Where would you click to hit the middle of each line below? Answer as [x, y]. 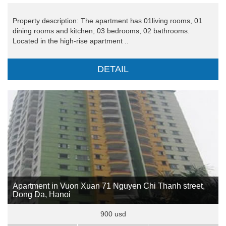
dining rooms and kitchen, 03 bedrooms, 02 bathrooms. [101, 31]
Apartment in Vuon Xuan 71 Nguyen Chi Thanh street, [109, 186]
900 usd [113, 214]
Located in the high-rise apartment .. [71, 41]
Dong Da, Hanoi [42, 195]
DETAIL [113, 69]
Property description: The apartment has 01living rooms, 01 [107, 21]
